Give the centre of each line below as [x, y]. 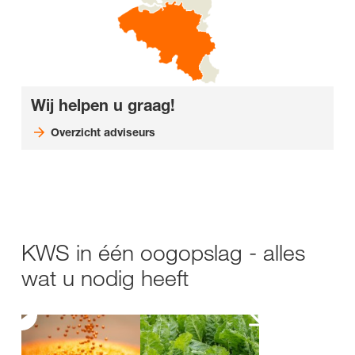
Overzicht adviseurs [103, 132]
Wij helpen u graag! [103, 106]
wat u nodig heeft [105, 278]
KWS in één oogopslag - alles [163, 253]
